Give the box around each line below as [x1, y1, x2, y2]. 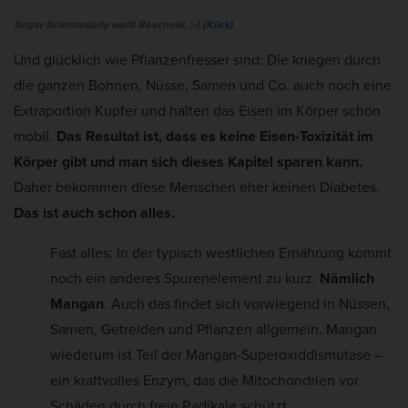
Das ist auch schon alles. [14, 202, 178, 224]
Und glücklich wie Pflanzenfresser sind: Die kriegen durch [14, 49, 381, 71]
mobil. [14, 126, 56, 148]
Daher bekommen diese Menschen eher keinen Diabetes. [14, 177, 380, 199]
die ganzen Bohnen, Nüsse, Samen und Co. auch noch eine [14, 75, 392, 97]
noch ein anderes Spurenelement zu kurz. [50, 268, 320, 290]
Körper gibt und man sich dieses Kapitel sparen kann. [14, 151, 362, 173]
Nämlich [320, 268, 374, 290]
